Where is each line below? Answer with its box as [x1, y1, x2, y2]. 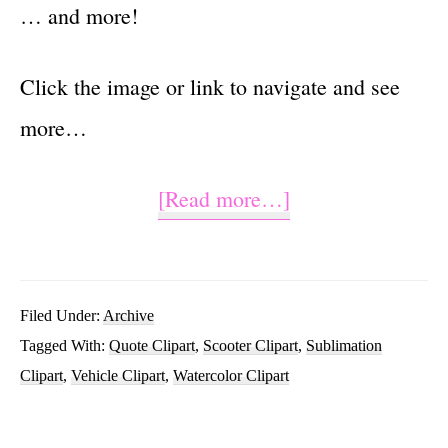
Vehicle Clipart [71, 366, 165, 384]
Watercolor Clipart [173, 366, 289, 384]
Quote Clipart [109, 336, 195, 354]
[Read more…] [158, 183, 290, 213]
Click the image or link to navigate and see [20, 71, 400, 101]
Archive [103, 306, 154, 324]
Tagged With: [20, 336, 109, 354]
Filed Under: [20, 306, 103, 324]
